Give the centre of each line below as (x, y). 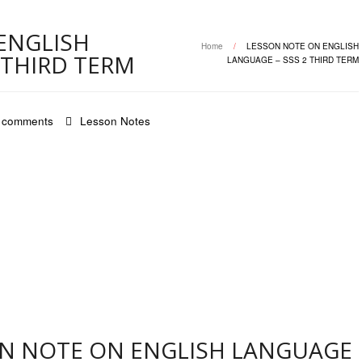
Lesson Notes (115, 121)
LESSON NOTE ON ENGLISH (303, 46)
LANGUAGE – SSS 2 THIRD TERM (293, 60)
